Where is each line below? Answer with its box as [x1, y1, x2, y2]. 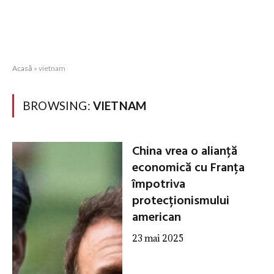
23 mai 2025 [131, 232, 183, 244]
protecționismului [131, 191, 229, 211]
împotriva [131, 175, 185, 194]
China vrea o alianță [131, 142, 237, 161]
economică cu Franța [131, 158, 245, 178]
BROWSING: [23, 98, 93, 113]
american [131, 208, 181, 228]
